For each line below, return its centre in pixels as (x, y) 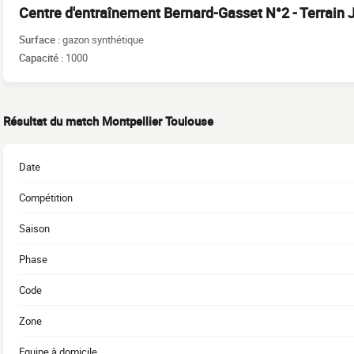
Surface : (41, 39)
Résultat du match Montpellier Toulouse (108, 121)
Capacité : (42, 57)
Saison (34, 228)
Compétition (46, 198)
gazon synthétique (103, 39)
